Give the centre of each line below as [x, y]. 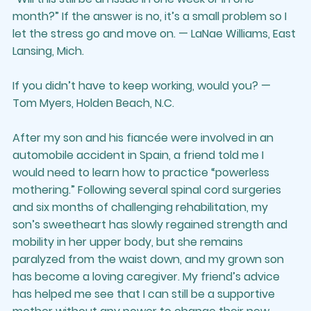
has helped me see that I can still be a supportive [145, 294]
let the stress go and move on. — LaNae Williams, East [155, 33]
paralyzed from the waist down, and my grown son [150, 259]
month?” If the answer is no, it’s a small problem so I [151, 16]
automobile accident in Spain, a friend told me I [140, 155]
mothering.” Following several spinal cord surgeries [148, 190]
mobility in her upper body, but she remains [129, 242]
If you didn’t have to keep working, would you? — [143, 85]
